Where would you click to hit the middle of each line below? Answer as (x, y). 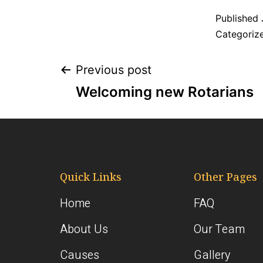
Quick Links (91, 177)
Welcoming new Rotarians (165, 92)
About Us (84, 229)
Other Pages (225, 177)
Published (238, 18)
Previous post (114, 70)
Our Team (219, 229)
